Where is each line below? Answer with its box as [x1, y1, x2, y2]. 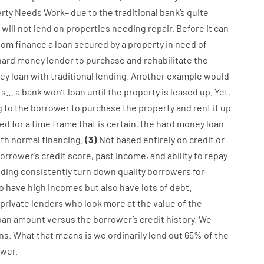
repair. [147, 22, 174, 34]
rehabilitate [143, 54, 192, 65]
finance [15, 38, 47, 49]
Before [176, 22, 204, 34]
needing [111, 22, 146, 34]
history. [166, 213, 197, 225]
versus [47, 213, 75, 225]
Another [130, 70, 165, 81]
